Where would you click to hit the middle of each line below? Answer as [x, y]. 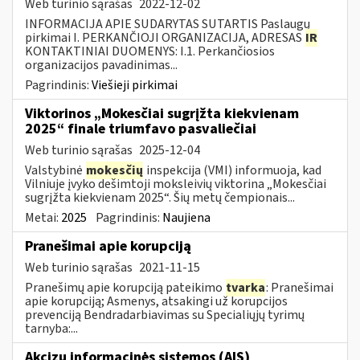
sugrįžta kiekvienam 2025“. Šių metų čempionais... [160, 197]
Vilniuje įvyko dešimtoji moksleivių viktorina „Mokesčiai [176, 184]
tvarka [245, 287]
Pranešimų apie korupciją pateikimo [125, 287]
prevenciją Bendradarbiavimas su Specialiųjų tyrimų [165, 315]
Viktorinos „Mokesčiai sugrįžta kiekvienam [162, 113]
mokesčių [115, 170]
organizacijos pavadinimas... [101, 65]
